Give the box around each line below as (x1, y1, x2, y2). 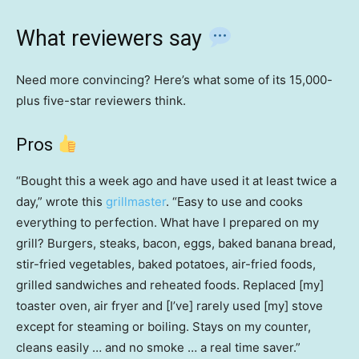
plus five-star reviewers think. (16, 93, 186, 109)
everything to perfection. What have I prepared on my (16, 215, 319, 231)
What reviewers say (16, 26, 208, 52)
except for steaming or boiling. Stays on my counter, (16, 319, 311, 335)
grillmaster (106, 194, 166, 210)
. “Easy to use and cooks (166, 194, 303, 210)
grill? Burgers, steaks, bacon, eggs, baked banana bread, (16, 236, 336, 252)
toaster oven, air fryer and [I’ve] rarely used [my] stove (16, 298, 323, 314)
